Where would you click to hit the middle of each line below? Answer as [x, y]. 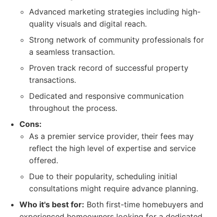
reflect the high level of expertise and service [112, 148]
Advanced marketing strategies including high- [115, 12]
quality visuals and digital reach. [88, 24]
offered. [44, 160]
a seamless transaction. [72, 52]
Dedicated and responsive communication [106, 96]
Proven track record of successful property [109, 68]
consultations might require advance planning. [114, 188]
